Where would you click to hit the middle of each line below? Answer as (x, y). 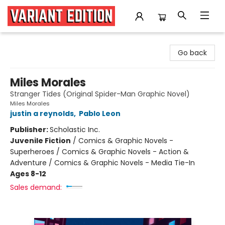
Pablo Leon (100, 114)
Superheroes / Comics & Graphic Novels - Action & (99, 152)
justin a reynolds (42, 114)
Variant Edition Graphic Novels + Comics (78, 42)
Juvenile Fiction (40, 141)
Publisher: (30, 130)
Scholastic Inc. (75, 130)
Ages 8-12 (28, 174)
